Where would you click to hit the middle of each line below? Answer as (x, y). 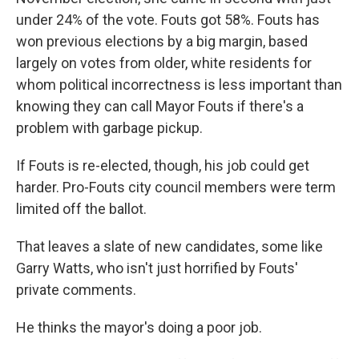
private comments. (78, 290)
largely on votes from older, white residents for (164, 63)
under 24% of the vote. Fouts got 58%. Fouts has (168, 20)
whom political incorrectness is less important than (179, 85)
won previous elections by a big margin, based (162, 41)
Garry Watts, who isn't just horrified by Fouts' (157, 268)
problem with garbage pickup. (111, 128)
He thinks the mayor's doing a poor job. (139, 327)
